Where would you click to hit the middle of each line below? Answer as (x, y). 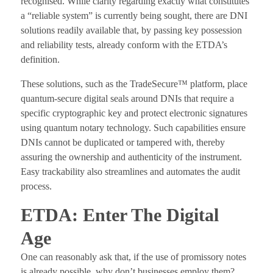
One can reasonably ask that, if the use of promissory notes (133, 257)
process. (36, 186)
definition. (40, 60)
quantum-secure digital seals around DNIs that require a (127, 99)
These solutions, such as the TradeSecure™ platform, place (134, 84)
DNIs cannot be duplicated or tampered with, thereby (122, 143)
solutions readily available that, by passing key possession (131, 30)
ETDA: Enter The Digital (119, 215)
